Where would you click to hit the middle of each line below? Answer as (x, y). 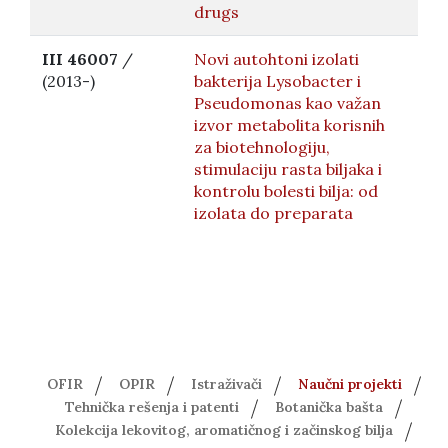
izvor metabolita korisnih (289, 125)
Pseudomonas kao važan (287, 103)
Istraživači (226, 384)
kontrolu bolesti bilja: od (286, 191)
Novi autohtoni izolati (276, 59)
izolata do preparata (273, 213)
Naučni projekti (349, 384)
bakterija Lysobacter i (277, 81)
